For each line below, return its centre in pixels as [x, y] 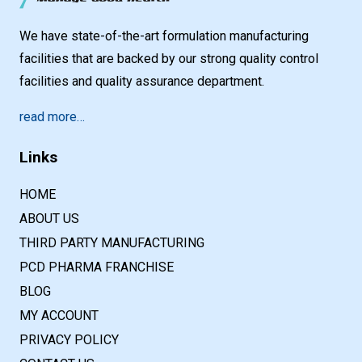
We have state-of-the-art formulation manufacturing [164, 36]
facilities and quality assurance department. [142, 81]
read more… [52, 116]
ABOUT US [49, 218]
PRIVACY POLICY [69, 339]
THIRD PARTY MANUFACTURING [112, 242]
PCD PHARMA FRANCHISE [97, 267]
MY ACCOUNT [59, 315]
